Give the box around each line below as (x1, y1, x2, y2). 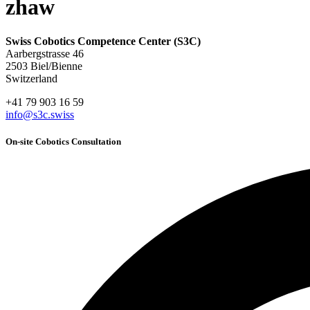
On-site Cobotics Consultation (6, 136, 121, 147)
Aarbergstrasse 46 (6, 47, 84, 60)
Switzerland (6, 72, 57, 84)
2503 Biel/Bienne (6, 60, 82, 72)
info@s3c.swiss (6, 108, 74, 120)
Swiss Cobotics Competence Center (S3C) (6, 35, 201, 47)
